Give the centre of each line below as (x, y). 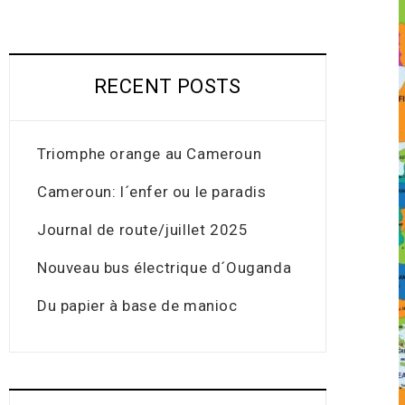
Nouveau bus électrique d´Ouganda (165, 268)
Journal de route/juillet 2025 (143, 230)
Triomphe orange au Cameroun (150, 154)
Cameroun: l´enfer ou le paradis (152, 192)
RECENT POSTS (168, 86)
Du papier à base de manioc (137, 306)
